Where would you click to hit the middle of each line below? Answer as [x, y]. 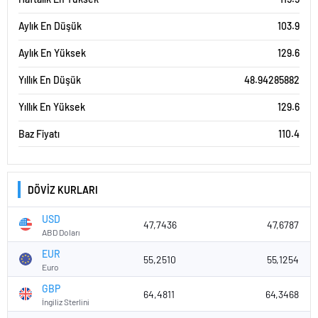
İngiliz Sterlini [66, 301]
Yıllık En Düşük [50, 80]
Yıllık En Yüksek [52, 107]
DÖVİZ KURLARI [63, 190]
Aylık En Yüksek [52, 53]
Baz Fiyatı [39, 134]
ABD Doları [61, 232]
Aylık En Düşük [50, 26]
